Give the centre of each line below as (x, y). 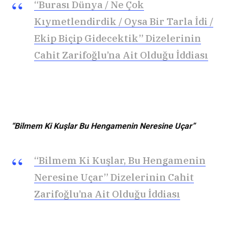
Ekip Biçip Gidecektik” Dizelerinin (118, 38)
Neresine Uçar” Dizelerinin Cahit (114, 177)
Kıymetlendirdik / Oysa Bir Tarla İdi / (124, 21)
